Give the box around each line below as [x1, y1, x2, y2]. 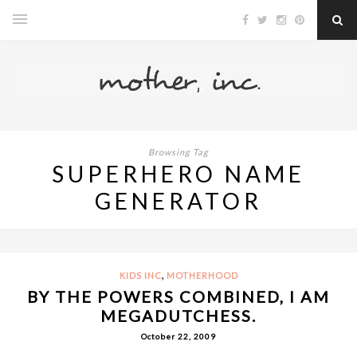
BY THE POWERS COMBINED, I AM [27, 286, 330, 306]
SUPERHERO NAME [52, 159, 305, 187]
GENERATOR [95, 186, 262, 214]
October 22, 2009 [141, 331, 216, 341]
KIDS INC [119, 269, 162, 280]
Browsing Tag [148, 146, 209, 157]
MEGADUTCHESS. [100, 305, 257, 325]
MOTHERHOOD [166, 269, 238, 280]
